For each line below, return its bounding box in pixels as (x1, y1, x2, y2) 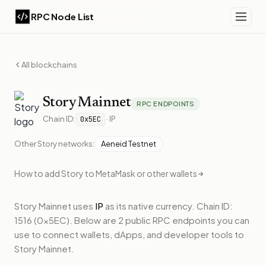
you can (216, 214, 249, 226)
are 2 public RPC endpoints (103, 214, 216, 226)
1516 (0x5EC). (14, 214, 72, 226)
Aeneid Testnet (101, 139, 156, 149)
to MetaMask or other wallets (84, 168, 197, 179)
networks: (57, 139, 94, 149)
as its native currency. (103, 200, 195, 212)
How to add (14, 168, 61, 179)
